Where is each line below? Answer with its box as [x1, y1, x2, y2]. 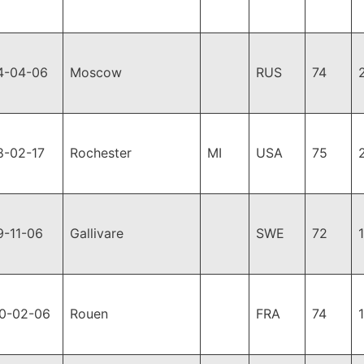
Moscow [70, 64, 122, 80]
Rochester [70, 145, 132, 161]
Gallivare [70, 225, 123, 241]
